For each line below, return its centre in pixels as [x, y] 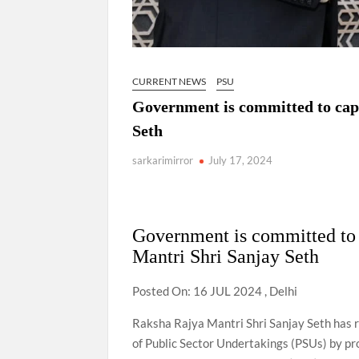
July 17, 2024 [241, 160]
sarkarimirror [163, 160]
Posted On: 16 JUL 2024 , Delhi [215, 291]
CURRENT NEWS [169, 81]
